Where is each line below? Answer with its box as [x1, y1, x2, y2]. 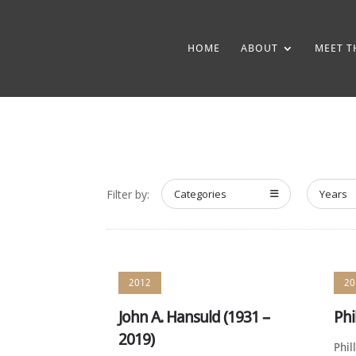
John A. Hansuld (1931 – [118, 308, 270, 327]
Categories [174, 187, 227, 201]
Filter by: [106, 187, 150, 202]
